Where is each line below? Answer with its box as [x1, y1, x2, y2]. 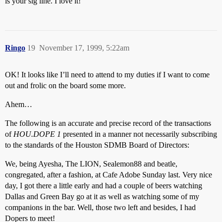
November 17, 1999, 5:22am [39, 44, 129, 52]
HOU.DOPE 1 [13, 130, 61, 138]
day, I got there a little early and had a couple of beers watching [5, 181, 202, 190]
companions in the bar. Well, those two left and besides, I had [5, 203, 196, 212]
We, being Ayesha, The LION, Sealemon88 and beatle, [5, 160, 177, 168]
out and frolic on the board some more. [5, 81, 126, 90]
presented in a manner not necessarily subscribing [61, 130, 217, 138]
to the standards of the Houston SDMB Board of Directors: [5, 141, 189, 149]
